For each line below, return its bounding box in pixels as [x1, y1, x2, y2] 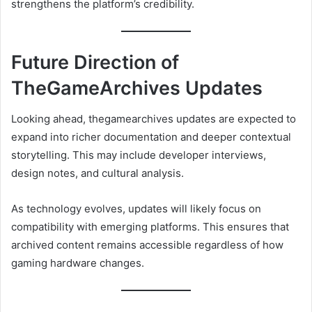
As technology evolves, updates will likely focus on [11, 202, 261, 216]
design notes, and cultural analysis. [11, 166, 184, 180]
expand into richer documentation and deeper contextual [11, 130, 291, 144]
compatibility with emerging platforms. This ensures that [11, 220, 289, 234]
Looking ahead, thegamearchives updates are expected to [11, 112, 296, 126]
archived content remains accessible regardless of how [11, 238, 283, 252]
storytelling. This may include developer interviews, [11, 148, 266, 162]
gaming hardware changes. [11, 256, 144, 270]
